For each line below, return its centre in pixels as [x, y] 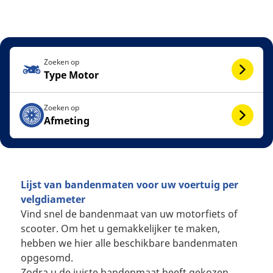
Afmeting [67, 121]
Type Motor [71, 75]
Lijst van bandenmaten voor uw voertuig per [129, 185]
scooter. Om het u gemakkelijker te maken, [120, 229]
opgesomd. [51, 258]
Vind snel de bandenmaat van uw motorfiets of [129, 214]
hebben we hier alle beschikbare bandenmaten [129, 243]
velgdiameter [53, 199]
